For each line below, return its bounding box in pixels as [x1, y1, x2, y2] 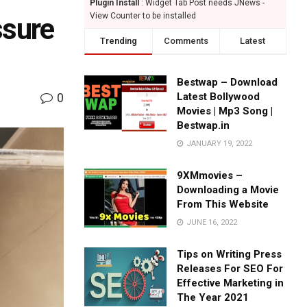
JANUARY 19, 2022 [184, 139, 253, 149]
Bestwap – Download [177, 76, 278, 89]
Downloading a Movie [177, 184, 280, 197]
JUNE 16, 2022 [184, 218, 238, 228]
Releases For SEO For [177, 262, 284, 275]
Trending [99, 36, 137, 47]
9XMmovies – [177, 169, 243, 182]
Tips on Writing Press [177, 248, 282, 261]
